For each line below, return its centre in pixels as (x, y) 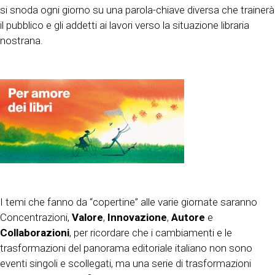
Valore (87, 217)
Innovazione (137, 217)
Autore (189, 217)
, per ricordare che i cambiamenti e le (151, 232)
